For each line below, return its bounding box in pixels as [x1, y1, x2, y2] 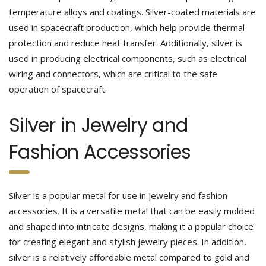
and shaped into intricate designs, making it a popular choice [9, 220, 254, 232]
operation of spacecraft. [9, 83, 107, 95]
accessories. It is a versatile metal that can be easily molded [9, 205, 255, 217]
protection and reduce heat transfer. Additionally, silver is [9, 37, 242, 49]
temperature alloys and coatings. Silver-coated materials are [9, 6, 256, 18]
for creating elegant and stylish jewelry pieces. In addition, [9, 236, 246, 248]
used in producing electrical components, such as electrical [9, 52, 246, 64]
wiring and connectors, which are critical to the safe [9, 68, 217, 80]
